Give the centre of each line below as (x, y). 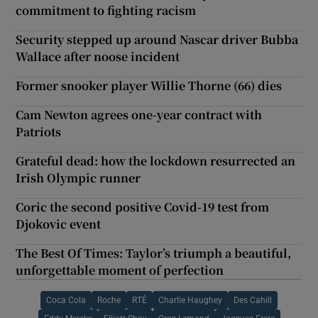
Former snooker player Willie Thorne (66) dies (149, 86)
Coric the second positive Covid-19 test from (143, 207)
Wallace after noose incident (98, 57)
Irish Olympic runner (78, 178)
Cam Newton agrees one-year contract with (139, 115)
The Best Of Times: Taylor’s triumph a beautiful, (154, 253)
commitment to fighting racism (106, 11)
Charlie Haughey (190, 301)
